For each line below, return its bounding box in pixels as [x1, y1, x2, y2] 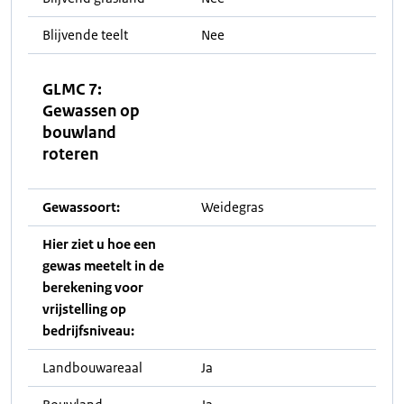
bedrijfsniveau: [42, 322, 134, 339]
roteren [42, 143, 98, 164]
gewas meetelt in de [42, 257, 164, 274]
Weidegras [201, 198, 263, 216]
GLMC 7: [42, 78, 102, 99]
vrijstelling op [42, 300, 126, 317]
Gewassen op [42, 100, 140, 121]
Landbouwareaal [42, 359, 142, 376]
